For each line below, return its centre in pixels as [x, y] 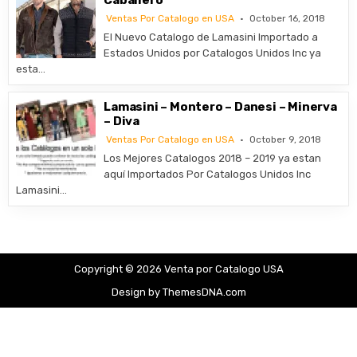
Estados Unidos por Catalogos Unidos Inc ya [213, 53]
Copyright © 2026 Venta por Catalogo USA [178, 269]
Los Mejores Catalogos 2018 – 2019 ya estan [213, 158]
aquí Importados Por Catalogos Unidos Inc [208, 174]
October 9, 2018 [286, 139]
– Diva [122, 121]
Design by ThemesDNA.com [178, 292]
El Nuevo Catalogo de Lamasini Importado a [211, 37]
